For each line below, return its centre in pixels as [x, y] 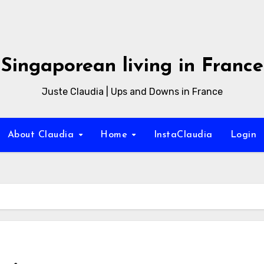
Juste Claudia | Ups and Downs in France [132, 92]
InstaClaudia [183, 135]
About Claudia [42, 135]
